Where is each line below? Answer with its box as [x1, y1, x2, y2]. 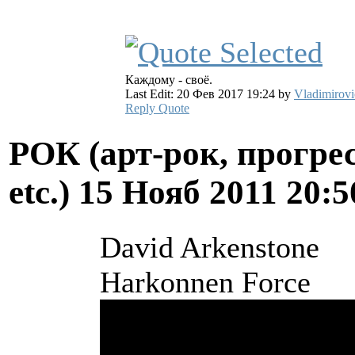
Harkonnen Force [100, 265, 311, 300]
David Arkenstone [100, 231, 319, 265]
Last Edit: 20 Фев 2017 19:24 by [125, 87, 294, 101]
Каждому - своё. [125, 73, 212, 87]
